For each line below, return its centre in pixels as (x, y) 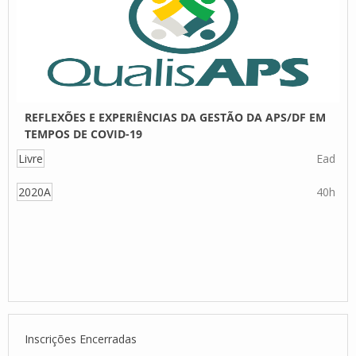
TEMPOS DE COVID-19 (83, 134)
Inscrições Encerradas (81, 339)
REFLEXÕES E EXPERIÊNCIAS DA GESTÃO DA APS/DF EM (175, 117)
